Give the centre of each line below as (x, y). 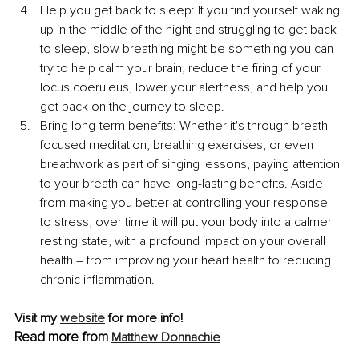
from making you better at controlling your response (186, 203)
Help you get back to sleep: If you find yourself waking (192, 11)
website (83, 319)
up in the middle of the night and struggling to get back (190, 30)
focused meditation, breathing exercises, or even (178, 145)
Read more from (63, 337)
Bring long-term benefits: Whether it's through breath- (186, 126)
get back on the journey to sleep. (132, 107)
